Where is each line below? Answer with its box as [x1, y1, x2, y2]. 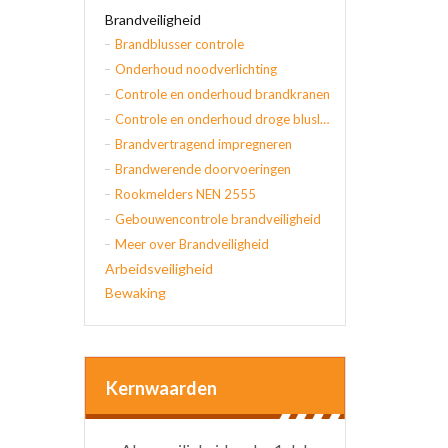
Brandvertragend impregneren [114, 136, 292, 152]
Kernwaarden [105, 377, 217, 399]
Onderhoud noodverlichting [114, 61, 277, 77]
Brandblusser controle [114, 36, 244, 52]
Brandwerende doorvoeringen [114, 161, 291, 177]
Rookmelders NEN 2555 [114, 186, 256, 202]
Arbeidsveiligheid [104, 260, 213, 277]
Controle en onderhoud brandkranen [114, 86, 330, 102]
